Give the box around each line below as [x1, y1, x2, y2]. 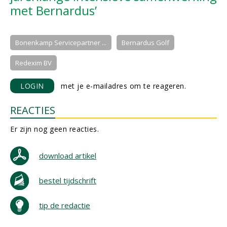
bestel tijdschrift [39, 175, 96, 185]
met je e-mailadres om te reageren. [54, 81, 186, 91]
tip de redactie [39, 200, 90, 210]
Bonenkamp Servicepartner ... [15, 38, 106, 47]
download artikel [39, 150, 96, 161]
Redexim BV [15, 58, 52, 67]
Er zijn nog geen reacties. [10, 124, 99, 134]
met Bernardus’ [10, 2, 97, 19]
